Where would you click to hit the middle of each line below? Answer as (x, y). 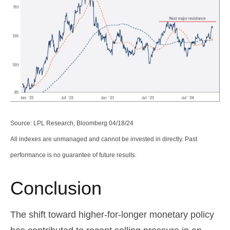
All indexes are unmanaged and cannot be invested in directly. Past (104, 139)
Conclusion (56, 188)
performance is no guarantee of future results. (73, 155)
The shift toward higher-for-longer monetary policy (112, 215)
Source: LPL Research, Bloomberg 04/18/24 (72, 123)
